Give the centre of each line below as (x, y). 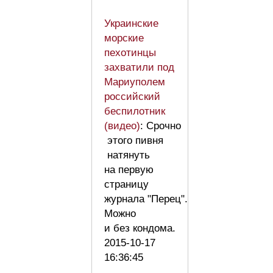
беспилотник (135, 111)
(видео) (122, 126)
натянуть (127, 155)
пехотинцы (130, 52)
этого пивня (134, 140)
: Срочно (161, 126)
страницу (126, 184)
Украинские (131, 23)
